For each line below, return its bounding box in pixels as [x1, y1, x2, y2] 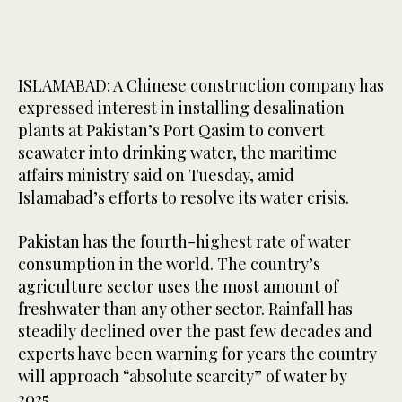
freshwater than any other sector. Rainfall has [18, 298, 353, 320]
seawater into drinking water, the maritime [18, 142, 337, 164]
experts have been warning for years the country [18, 343, 377, 365]
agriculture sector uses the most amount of [18, 275, 338, 298]
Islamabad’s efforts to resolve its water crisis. [18, 187, 353, 209]
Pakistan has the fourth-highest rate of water [18, 231, 351, 253]
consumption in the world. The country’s [18, 253, 320, 275]
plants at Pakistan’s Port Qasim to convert [18, 119, 325, 142]
